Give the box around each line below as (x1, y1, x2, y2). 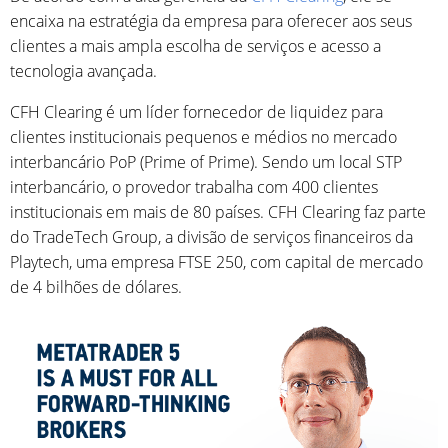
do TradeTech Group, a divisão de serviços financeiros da (10, 226, 413, 248)
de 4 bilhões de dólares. (10, 276, 182, 298)
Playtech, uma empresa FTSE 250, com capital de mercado (10, 251, 423, 273)
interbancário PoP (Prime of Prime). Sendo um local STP (10, 151, 402, 173)
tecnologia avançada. (10, 60, 157, 82)
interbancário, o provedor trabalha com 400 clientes (10, 176, 378, 198)
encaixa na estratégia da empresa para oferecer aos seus (10, 10, 412, 32)
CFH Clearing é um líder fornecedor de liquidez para (10, 101, 383, 123)
